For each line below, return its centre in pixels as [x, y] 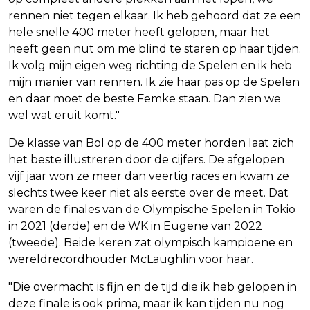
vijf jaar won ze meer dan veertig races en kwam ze [149, 176]
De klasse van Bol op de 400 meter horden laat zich [151, 143]
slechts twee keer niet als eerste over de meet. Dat [148, 192]
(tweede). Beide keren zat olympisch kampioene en [151, 242]
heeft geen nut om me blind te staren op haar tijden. [155, 48]
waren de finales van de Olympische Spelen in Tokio [152, 209]
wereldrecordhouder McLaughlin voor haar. [131, 259]
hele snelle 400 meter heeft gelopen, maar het [139, 32]
